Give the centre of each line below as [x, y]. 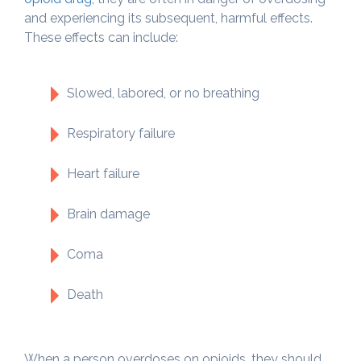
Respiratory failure [121, 133]
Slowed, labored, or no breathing [163, 93]
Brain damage [108, 214]
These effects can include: [101, 37]
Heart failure [103, 173]
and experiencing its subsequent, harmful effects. [168, 18]
